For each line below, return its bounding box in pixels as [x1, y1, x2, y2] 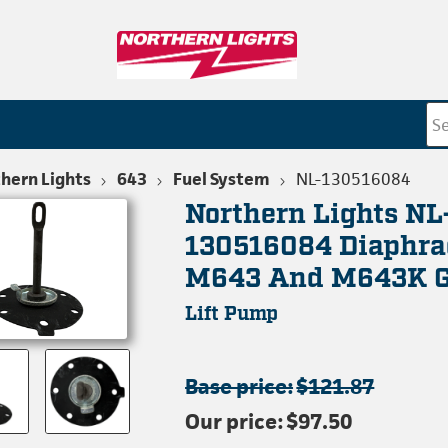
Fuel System [172, 168, 270, 190]
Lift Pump [185, 302, 279, 327]
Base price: [185, 373, 294, 400]
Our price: [185, 408, 284, 435]
